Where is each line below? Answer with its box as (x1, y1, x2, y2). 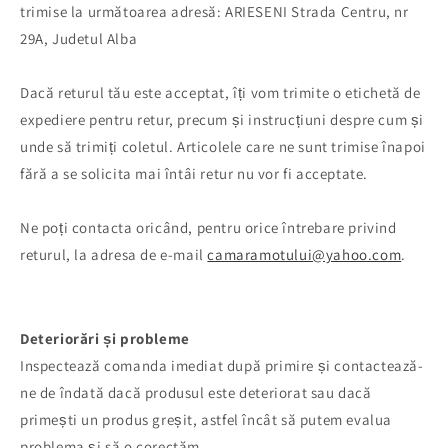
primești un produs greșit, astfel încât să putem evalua (20, 410, 393, 430)
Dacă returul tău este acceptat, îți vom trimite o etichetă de (20, 83, 421, 103)
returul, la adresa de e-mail (20, 245, 208, 265)
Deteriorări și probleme (20, 329, 190, 349)
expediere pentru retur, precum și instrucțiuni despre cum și (20, 110, 425, 130)
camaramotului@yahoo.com (207, 245, 402, 265)
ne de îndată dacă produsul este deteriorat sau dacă (20, 383, 372, 403)
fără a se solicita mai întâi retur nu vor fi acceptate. (20, 164, 369, 184)
